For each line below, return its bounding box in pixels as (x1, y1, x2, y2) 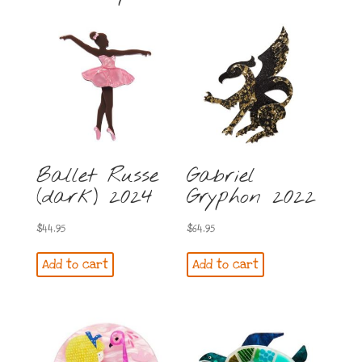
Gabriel (187, 162, 255, 190)
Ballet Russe (36, 162, 158, 190)
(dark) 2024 (36, 183, 153, 211)
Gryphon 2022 (187, 183, 317, 211)
